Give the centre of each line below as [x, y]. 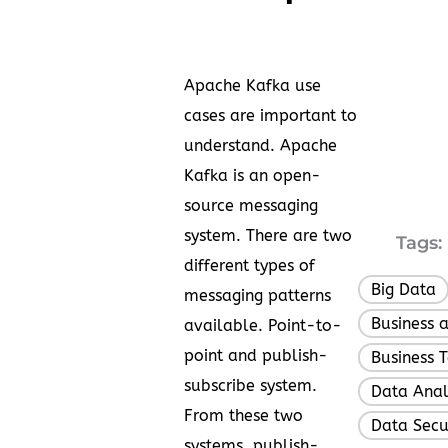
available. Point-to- [263, 325]
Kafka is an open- [252, 175]
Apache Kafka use [252, 85]
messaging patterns [257, 295]
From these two [243, 415]
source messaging [251, 205]
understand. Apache [260, 145]
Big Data [403, 289]
